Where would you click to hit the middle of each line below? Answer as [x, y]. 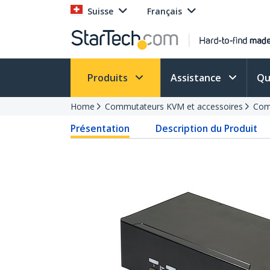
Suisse [100, 11]
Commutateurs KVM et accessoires [174, 106]
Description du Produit [207, 128]
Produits [109, 78]
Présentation [100, 128]
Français [165, 11]
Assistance [197, 78]
